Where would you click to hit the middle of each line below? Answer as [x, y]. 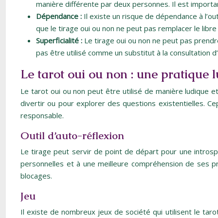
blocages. [36, 176]
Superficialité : [60, 40]
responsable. [42, 115]
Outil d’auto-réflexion [72, 136]
